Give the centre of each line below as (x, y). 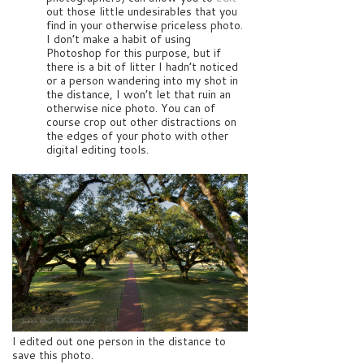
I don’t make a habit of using (119, 39)
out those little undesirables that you (142, 11)
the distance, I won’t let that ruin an (139, 94)
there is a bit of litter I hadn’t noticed (142, 66)
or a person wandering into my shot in (142, 80)
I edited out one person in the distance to (119, 341)
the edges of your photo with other (137, 135)
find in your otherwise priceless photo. (145, 25)
